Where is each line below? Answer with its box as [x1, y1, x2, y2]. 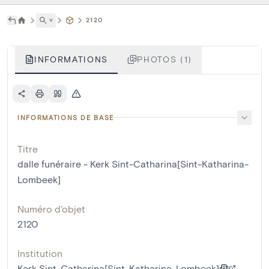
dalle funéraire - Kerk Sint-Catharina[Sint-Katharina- [17, 157, 249, 169]
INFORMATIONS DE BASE [17, 113, 114, 121]
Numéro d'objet [17, 202, 85, 214]
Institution [17, 247, 62, 259]
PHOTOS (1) [137, 53, 192, 64]
